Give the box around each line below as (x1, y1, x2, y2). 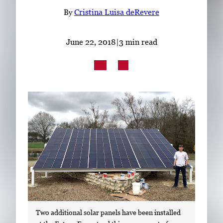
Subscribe (98, 1, 133, 10)
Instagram (120, 26, 136, 47)
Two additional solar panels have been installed (36, 208, 181, 217)
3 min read (118, 37, 157, 46)
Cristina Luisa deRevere (74, 7, 159, 17)
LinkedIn (84, 26, 95, 47)
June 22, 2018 (66, 37, 116, 46)
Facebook (102, 26, 111, 47)
